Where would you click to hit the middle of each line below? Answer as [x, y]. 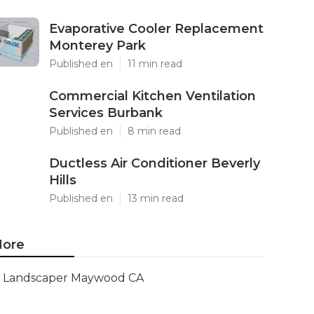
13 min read [156, 198]
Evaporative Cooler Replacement [156, 29]
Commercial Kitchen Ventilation [152, 96]
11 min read [155, 64]
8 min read [154, 131]
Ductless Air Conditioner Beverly [155, 163]
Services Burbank [106, 113]
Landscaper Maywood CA [73, 278]
